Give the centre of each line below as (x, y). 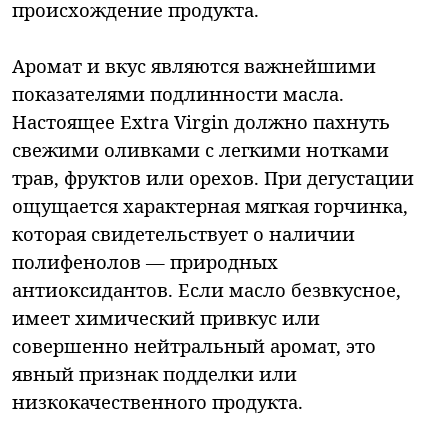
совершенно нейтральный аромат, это (194, 346)
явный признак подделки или (154, 374)
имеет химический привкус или (166, 318)
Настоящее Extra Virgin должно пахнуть (201, 122)
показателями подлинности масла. (178, 94)
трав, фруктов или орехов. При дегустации (213, 178)
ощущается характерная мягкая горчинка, (210, 206)
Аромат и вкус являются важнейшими (194, 66)
